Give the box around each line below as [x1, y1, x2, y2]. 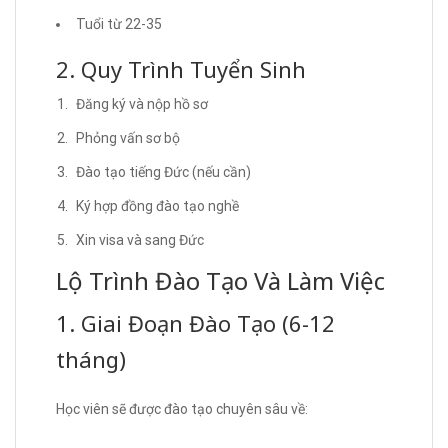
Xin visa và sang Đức [76, 231, 204, 248]
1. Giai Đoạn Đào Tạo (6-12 [56, 307, 335, 338]
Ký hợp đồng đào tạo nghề [76, 197, 239, 214]
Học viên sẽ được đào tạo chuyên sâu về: [56, 400, 308, 417]
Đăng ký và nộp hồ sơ [76, 95, 208, 112]
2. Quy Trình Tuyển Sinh [56, 53, 306, 84]
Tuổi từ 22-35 [76, 15, 162, 32]
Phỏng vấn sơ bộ [76, 129, 180, 146]
